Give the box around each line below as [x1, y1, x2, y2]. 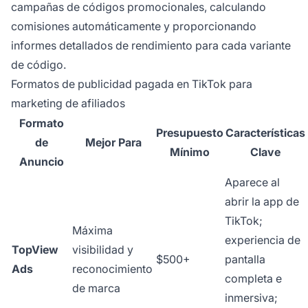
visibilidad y [72, 243, 133, 257]
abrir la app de [225, 195, 299, 209]
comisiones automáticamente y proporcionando [11, 19, 256, 34]
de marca [72, 281, 120, 296]
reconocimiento [72, 262, 153, 276]
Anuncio [19, 155, 64, 169]
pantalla [225, 252, 265, 267]
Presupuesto [156, 126, 223, 140]
